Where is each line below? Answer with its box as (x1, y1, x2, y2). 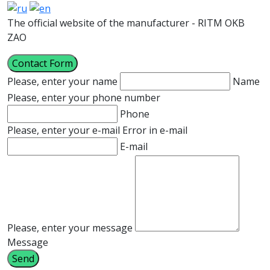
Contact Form (12, 56, 73, 70)
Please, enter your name (7, 74, 118, 88)
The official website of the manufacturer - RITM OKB (7, 16, 245, 30)
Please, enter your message (7, 221, 133, 234)
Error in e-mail (122, 123, 187, 137)
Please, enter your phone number (7, 90, 160, 104)
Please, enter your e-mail (7, 123, 120, 137)
